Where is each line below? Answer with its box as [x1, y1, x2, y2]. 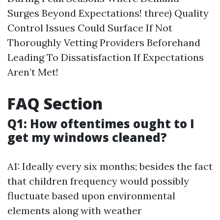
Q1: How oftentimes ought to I [7, 115, 194, 132]
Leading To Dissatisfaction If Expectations [7, 51, 204, 63]
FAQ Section [7, 93, 103, 114]
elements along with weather [7, 204, 142, 217]
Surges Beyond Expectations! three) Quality [7, 7, 209, 19]
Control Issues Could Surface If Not [7, 22, 172, 34]
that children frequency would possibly [7, 175, 189, 187]
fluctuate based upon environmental [7, 190, 175, 202]
